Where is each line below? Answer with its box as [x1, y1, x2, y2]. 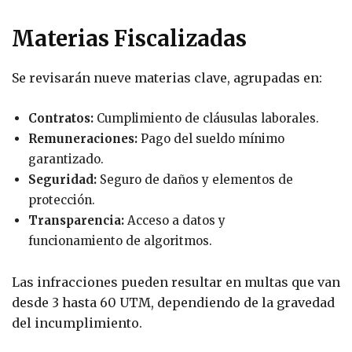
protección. [28, 192, 95, 207]
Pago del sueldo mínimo [137, 130, 284, 146]
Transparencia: [28, 212, 124, 228]
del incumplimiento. [12, 314, 142, 331]
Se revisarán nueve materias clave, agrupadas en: [12, 69, 322, 86]
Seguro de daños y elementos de [97, 171, 293, 187]
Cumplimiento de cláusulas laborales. [93, 110, 319, 126]
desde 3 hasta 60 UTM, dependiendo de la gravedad [12, 294, 335, 310]
